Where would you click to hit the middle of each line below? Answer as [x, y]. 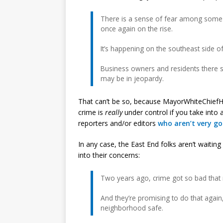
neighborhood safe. [132, 208]
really [114, 112]
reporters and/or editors [118, 123]
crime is [92, 112]
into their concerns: [109, 155]
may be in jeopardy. [132, 78]
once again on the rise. [137, 28]
